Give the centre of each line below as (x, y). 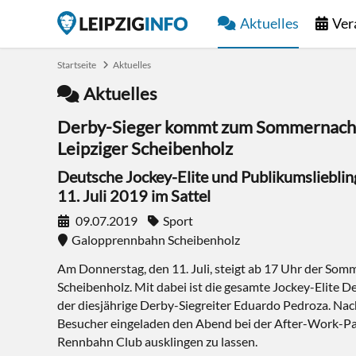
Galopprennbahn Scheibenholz (156, 240)
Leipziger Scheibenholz (145, 148)
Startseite (77, 65)
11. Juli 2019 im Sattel (134, 195)
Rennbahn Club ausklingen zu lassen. (157, 341)
